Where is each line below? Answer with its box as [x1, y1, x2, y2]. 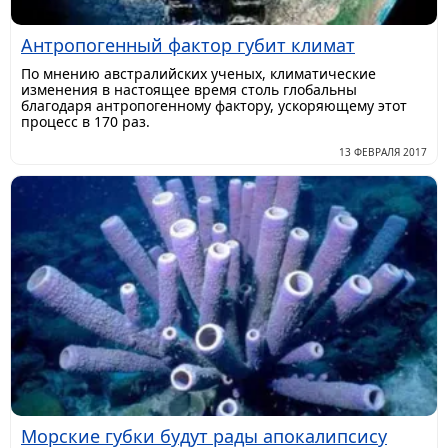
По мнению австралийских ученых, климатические [21, 64, 376, 84]
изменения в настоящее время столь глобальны [21, 80, 357, 100]
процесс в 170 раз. [21, 112, 150, 132]
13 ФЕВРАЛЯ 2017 [339, 145, 427, 160]
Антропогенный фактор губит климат [21, 33, 355, 58]
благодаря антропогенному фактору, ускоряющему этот [21, 96, 407, 116]
